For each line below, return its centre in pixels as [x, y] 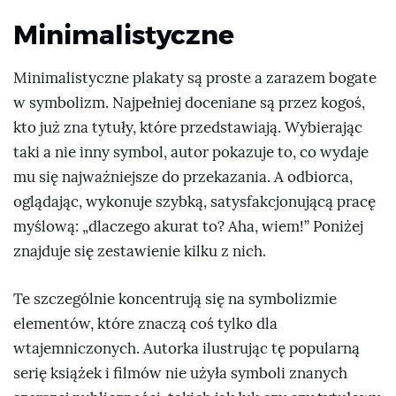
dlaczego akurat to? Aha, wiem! [196, 227]
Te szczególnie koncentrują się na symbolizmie [175, 299]
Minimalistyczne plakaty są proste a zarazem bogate [195, 78]
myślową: [48, 227]
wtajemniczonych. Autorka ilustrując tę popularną [187, 348]
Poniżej [336, 227]
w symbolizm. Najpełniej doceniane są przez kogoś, [189, 103]
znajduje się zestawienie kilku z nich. [140, 251]
